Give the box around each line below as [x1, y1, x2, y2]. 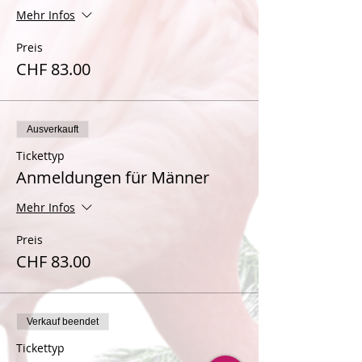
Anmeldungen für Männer [16, 166, 209, 188]
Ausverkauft [27, 124, 78, 135]
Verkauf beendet [27, 316, 99, 327]
